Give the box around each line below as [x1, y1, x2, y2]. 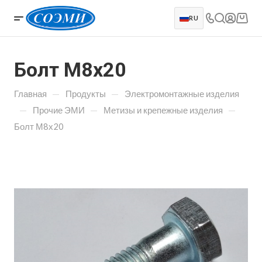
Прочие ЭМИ [33, 105, 85, 115]
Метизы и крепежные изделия [104, 105, 223, 115]
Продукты [65, 88, 106, 99]
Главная [14, 88, 47, 99]
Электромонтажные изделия [125, 88, 239, 99]
